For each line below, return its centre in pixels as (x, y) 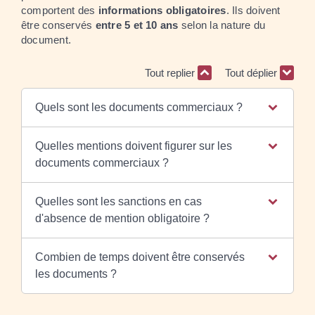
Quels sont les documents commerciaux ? (139, 107)
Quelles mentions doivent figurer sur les (133, 146)
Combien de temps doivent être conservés (140, 257)
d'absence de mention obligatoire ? (122, 218)
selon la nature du (222, 25)
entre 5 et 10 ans (137, 25)
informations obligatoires (162, 10)
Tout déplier (252, 73)
